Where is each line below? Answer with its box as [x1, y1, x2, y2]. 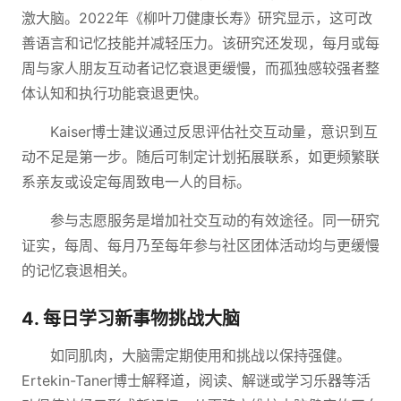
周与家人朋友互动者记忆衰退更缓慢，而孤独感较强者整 [21, 59, 380, 77]
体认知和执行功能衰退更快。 [21, 84, 208, 102]
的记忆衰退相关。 [21, 261, 136, 279]
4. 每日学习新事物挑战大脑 [21, 308, 240, 329]
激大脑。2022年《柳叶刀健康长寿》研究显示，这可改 [21, 9, 372, 27]
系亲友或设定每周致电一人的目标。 [21, 173, 251, 191]
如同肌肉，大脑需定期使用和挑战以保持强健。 [50, 346, 351, 364]
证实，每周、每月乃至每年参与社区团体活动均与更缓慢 [21, 236, 380, 254]
